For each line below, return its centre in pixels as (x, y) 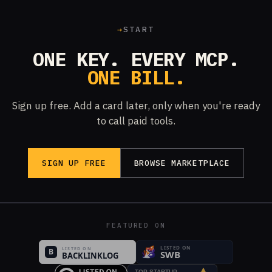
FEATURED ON (136, 225)
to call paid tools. (136, 121)
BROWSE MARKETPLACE (182, 163)
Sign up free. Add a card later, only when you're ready (136, 106)
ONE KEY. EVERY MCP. (136, 59)
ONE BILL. (136, 77)
